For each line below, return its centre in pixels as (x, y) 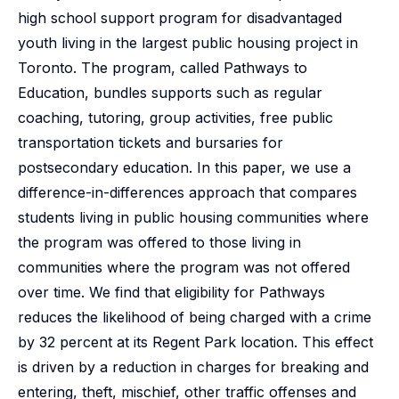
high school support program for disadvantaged (180, 18)
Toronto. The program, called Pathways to (163, 68)
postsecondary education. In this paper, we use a (184, 167)
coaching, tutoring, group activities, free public (175, 118)
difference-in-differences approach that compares (187, 192)
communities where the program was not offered (184, 267)
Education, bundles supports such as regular (170, 93)
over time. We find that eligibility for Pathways (171, 292)
